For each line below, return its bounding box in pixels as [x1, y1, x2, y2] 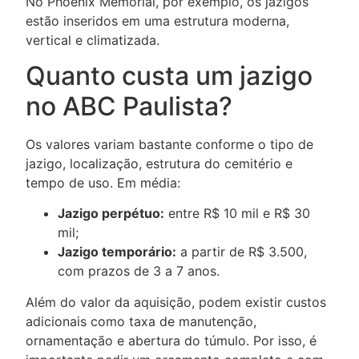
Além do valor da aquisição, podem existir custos [26, 294, 326, 311]
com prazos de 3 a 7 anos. [58, 263, 220, 280]
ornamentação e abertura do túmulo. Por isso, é [26, 333, 317, 349]
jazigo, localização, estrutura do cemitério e [26, 155, 292, 171]
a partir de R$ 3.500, [176, 244, 307, 260]
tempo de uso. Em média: [26, 174, 180, 191]
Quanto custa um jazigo [26, 59, 313, 91]
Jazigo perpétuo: [58, 205, 164, 222]
